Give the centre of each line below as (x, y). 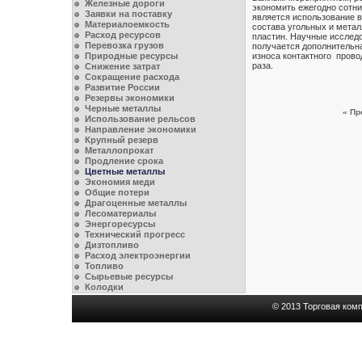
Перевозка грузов (124, 45)
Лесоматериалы (120, 213)
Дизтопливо (112, 245)
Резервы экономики (129, 98)
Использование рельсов (140, 119)
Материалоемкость (127, 24)
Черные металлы (122, 108)
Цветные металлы (124, 171)
